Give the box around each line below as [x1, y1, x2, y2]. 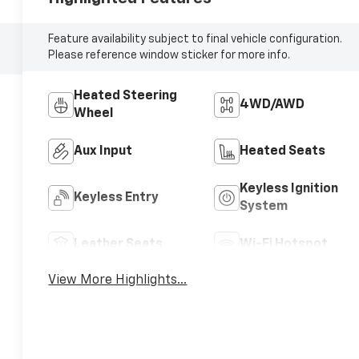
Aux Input [74, 144, 133, 158]
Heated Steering [74, 89, 178, 103]
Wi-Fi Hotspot [239, 237, 328, 251]
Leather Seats [74, 237, 163, 251]
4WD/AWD [239, 98, 305, 111]
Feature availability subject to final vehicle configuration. [48, 33, 343, 45]
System [239, 200, 288, 213]
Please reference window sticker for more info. [48, 49, 291, 61]
